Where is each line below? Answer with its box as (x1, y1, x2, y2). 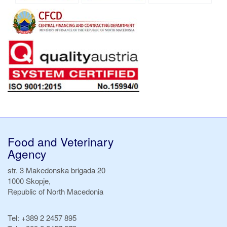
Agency (8, 145, 46, 162)
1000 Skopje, (8, 175, 51, 186)
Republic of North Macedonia (8, 185, 103, 197)
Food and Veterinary (8, 133, 113, 149)
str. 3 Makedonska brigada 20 (8, 164, 105, 175)
